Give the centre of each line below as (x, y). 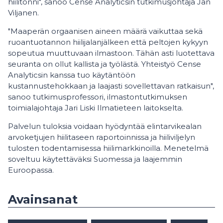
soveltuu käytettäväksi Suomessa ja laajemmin (95, 159)
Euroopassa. (31, 170)
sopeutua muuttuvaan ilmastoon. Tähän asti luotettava (111, 53)
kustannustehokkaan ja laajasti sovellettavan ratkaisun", (111, 86)
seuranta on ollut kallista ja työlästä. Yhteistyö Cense (105, 64)
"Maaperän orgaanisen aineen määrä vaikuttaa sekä (105, 31)
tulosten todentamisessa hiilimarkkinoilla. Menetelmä (108, 148)
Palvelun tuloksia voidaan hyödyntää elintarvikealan (105, 126)
